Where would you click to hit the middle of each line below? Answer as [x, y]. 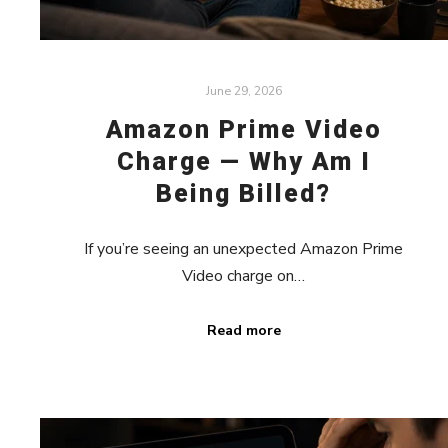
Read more [243, 331]
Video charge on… [244, 276]
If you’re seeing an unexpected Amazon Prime [244, 249]
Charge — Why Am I [243, 162]
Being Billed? [244, 194]
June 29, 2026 [243, 91]
